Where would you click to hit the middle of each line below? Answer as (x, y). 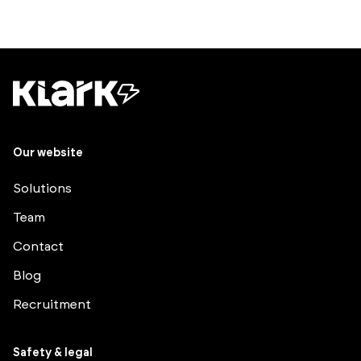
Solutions (42, 189)
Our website (48, 154)
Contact (38, 247)
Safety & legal (53, 353)
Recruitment (52, 305)
